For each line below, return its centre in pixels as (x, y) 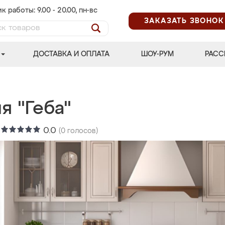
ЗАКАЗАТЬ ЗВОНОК (184, 21)
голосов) (82, 131)
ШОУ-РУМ (157, 54)
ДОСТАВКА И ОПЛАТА (72, 54)
